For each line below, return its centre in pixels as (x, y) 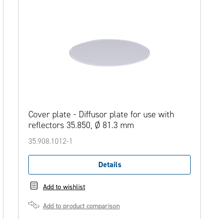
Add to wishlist (64, 187)
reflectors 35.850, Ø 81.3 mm (81, 125)
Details (109, 165)
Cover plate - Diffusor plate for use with (101, 115)
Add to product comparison (81, 206)
